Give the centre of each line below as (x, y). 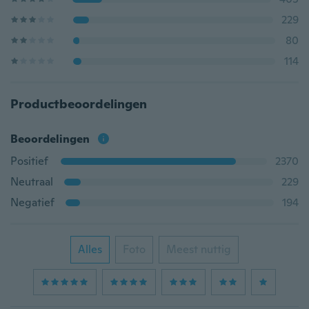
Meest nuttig (199, 249)
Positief (29, 161)
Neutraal (32, 182)
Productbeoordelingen (79, 104)
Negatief (32, 202)
